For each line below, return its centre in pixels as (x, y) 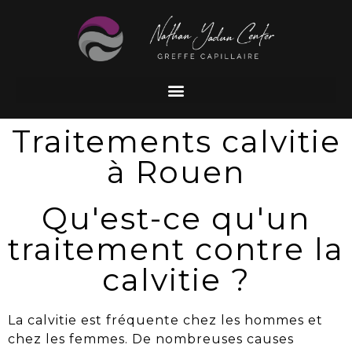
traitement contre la (176, 249)
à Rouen (176, 172)
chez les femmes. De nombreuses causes (151, 339)
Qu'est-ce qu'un (176, 219)
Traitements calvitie (176, 142)
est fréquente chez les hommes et (200, 321)
